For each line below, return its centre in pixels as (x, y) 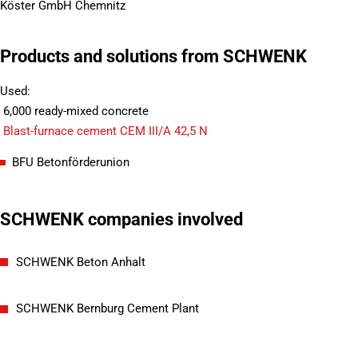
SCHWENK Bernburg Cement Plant (107, 309)
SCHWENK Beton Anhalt (80, 262)
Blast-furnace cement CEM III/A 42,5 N (105, 132)
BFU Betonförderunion (71, 163)
